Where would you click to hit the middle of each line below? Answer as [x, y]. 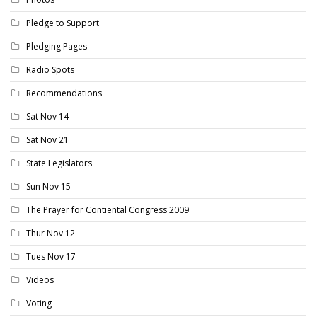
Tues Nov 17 [51, 256]
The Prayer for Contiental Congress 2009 [108, 209]
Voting [39, 303]
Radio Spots [50, 69]
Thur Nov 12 [51, 233]
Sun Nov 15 [48, 186]
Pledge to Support [63, 23]
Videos [40, 279]
